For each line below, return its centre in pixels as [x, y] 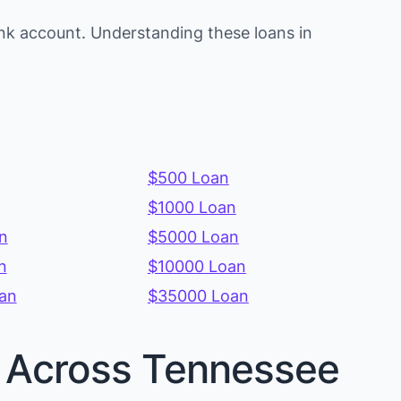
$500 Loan [188, 178]
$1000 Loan [192, 208]
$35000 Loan [198, 296]
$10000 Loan [196, 267]
